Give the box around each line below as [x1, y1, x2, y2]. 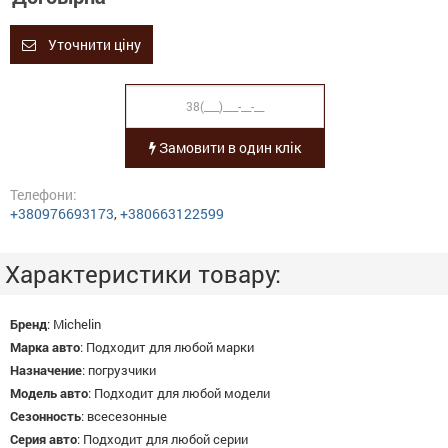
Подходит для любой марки [86, 337, 254, 356]
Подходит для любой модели [94, 383, 270, 402]
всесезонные [87, 406, 167, 425]
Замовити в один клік [156, 137, 301, 157]
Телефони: [10, 184, 77, 204]
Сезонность [10, 406, 81, 425]
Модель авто [10, 383, 88, 402]
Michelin [53, 314, 101, 333]
